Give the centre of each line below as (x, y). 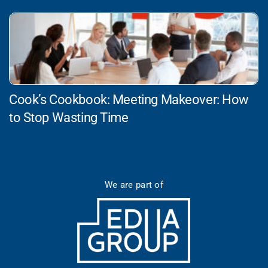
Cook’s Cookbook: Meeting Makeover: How (129, 99)
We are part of (134, 185)
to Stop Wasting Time (69, 117)
